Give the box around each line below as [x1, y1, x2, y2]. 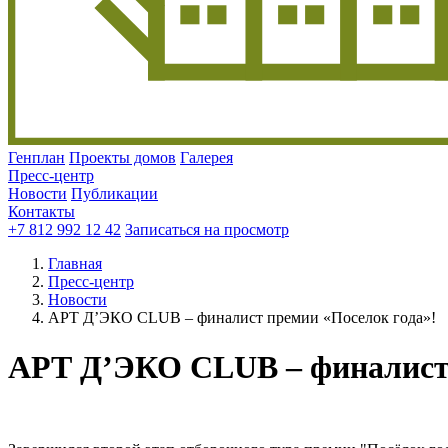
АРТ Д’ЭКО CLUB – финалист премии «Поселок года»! [48, 309, 436, 327]
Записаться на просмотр [125, 221, 289, 239]
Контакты [8, 203, 75, 221]
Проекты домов [69, 149, 176, 167]
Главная [48, 255, 102, 273]
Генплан [8, 149, 65, 167]
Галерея [180, 149, 233, 167]
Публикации [71, 185, 158, 203]
